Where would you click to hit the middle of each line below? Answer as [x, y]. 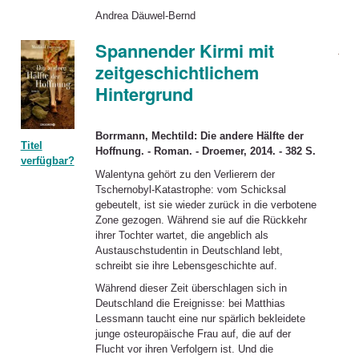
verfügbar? [47, 161]
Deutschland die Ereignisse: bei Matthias [190, 304]
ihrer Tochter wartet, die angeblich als [182, 235]
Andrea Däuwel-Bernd [145, 16]
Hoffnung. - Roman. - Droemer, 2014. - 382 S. [205, 151]
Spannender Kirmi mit [184, 51]
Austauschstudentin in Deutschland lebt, [189, 250]
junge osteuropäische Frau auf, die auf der [193, 334]
